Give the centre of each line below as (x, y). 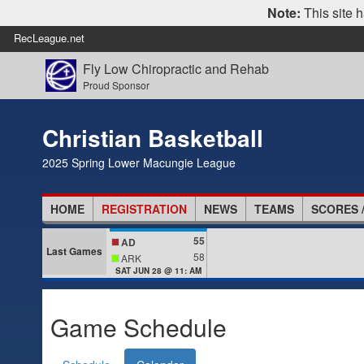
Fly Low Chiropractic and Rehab (175, 68)
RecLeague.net (49, 38)
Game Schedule (139, 327)
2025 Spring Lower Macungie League (139, 162)
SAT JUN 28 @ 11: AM (158, 271)
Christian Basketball (153, 138)
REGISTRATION (144, 209)
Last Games (74, 251)
